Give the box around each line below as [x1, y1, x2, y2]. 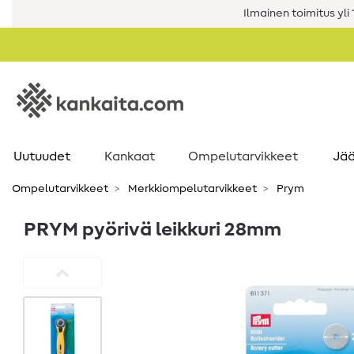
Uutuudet [13, 150, 70, 163]
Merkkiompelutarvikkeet [126, 183, 257, 194]
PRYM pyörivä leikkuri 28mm [24, 220, 281, 239]
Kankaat [104, 150, 155, 163]
